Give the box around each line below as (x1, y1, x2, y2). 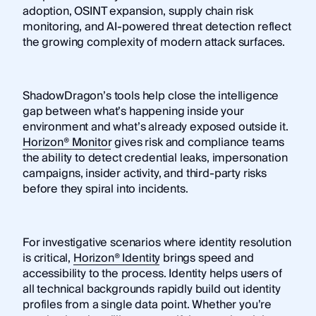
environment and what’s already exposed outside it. (22, 116, 288, 137)
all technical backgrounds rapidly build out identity (22, 279, 281, 299)
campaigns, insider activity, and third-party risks (22, 163, 267, 183)
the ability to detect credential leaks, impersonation (22, 147, 288, 168)
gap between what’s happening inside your (22, 101, 244, 121)
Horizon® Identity (73, 248, 161, 268)
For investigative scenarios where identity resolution (22, 232, 291, 253)
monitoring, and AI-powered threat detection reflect (22, 16, 291, 37)
